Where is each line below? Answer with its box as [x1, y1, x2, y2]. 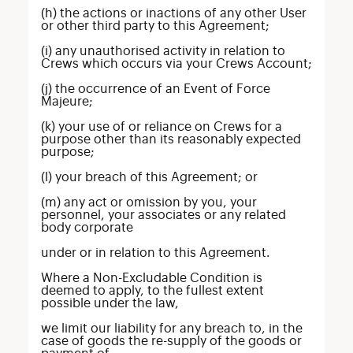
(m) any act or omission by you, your [40, 196, 257, 209]
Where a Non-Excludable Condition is [40, 272, 262, 284]
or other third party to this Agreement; [40, 20, 269, 32]
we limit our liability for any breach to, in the [40, 322, 303, 335]
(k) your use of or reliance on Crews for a [40, 121, 282, 133]
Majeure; [40, 95, 93, 108]
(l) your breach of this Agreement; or [40, 171, 258, 184]
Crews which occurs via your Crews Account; [40, 58, 312, 70]
